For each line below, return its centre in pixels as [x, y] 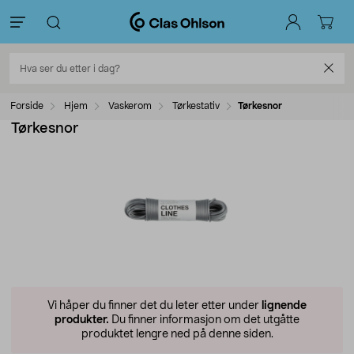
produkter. [82, 320]
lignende [284, 306]
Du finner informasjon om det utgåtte [204, 320]
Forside [27, 106]
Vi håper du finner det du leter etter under [154, 306]
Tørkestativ [196, 106]
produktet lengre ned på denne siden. [177, 334]
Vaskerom [130, 106]
